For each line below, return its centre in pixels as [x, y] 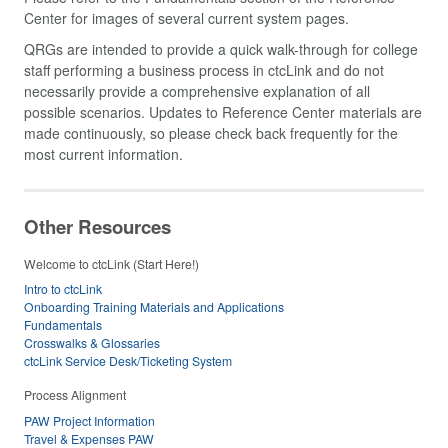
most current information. [103, 154]
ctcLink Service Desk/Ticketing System [128, 360]
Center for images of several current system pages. [186, 17]
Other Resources [97, 227]
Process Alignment [75, 395]
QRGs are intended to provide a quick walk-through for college [221, 49]
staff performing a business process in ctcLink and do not [204, 70]
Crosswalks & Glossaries [92, 342]
